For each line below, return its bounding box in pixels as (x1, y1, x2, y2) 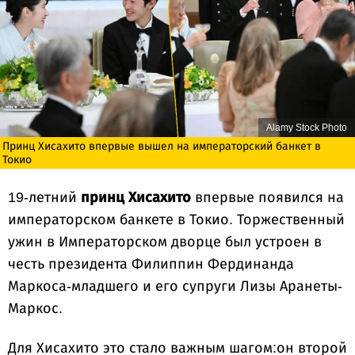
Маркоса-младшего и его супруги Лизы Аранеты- (8, 278, 342, 295)
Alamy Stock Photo (266, 122, 347, 134)
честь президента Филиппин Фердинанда (8, 256, 294, 273)
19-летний (8, 189, 81, 206)
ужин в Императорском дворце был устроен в (8, 234, 322, 250)
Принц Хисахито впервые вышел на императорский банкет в (2, 139, 321, 153)
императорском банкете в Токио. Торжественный (8, 212, 345, 228)
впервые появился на (191, 189, 344, 206)
